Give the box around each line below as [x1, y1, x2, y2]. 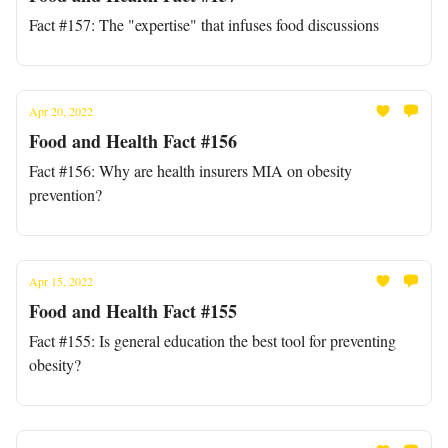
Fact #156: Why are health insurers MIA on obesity [29, 160, 352, 181]
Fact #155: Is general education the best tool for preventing [29, 330, 396, 351]
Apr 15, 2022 [29, 273, 93, 289]
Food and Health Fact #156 [29, 128, 237, 154]
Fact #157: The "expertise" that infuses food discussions [29, 14, 379, 35]
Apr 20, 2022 [29, 103, 93, 119]
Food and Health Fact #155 [29, 298, 237, 324]
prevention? [29, 184, 102, 205]
